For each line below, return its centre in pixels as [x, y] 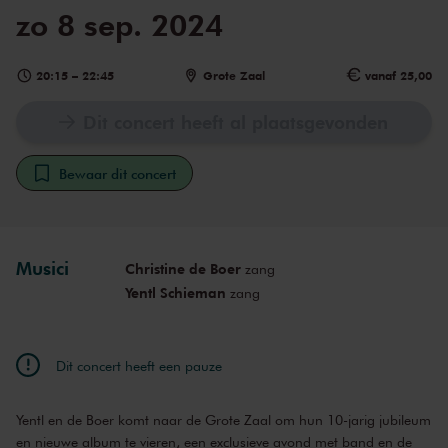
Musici [42, 268]
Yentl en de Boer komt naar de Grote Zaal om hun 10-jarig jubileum [223, 420]
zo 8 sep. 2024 [119, 24]
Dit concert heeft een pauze [139, 365]
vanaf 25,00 [398, 76]
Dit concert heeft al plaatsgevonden [236, 122]
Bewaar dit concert [117, 173]
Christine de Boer [182, 269]
